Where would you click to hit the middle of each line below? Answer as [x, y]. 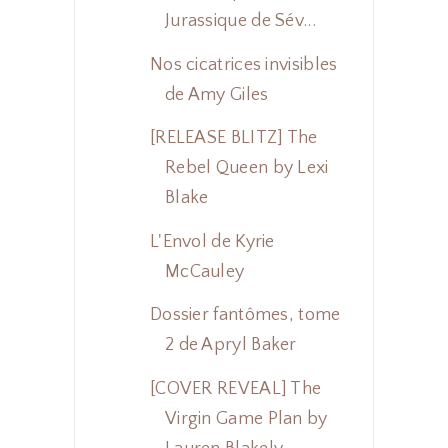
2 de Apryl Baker [230, 345]
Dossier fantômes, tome [245, 315]
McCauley [204, 271]
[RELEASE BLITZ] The [233, 138]
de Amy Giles [216, 94]
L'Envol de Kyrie [212, 241]
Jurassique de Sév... [240, 21]
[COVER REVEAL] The [235, 388]
